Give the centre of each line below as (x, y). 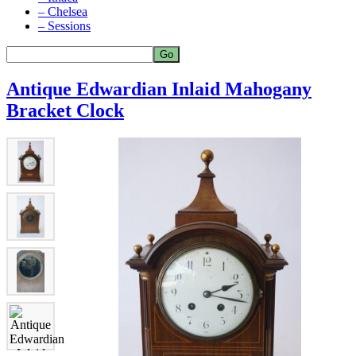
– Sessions (64, 26)
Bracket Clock (65, 110)
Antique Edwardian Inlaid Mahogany (159, 89)
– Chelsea (63, 12)
